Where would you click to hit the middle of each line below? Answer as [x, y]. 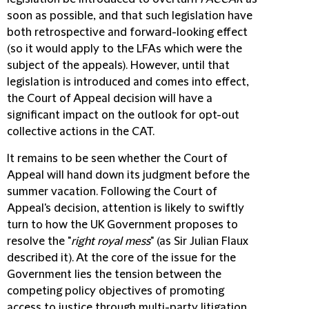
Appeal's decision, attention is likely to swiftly [126, 208]
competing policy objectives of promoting [116, 291]
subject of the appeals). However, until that [118, 65]
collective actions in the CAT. [81, 131]
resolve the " [39, 241]
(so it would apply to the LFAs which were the [124, 49]
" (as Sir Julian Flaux [199, 241]
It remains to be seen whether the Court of [117, 158]
